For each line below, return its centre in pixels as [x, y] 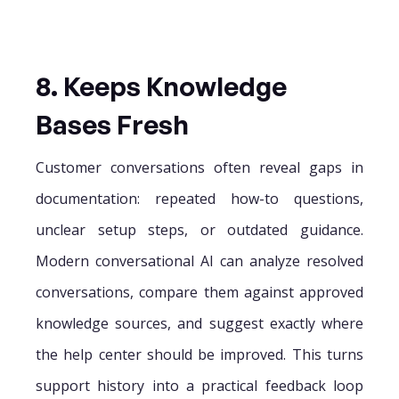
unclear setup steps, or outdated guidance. [199, 229]
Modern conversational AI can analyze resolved [199, 261]
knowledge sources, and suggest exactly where [199, 323]
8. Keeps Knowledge [161, 85]
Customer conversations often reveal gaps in [199, 167]
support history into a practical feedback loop [199, 385]
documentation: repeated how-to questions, [199, 198]
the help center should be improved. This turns [199, 354]
